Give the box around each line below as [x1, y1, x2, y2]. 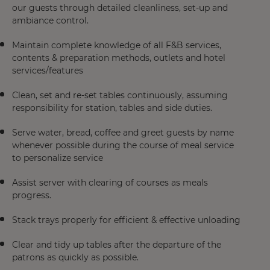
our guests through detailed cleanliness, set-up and [12, 2, 228, 13]
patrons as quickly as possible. [12, 252, 139, 263]
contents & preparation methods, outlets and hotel [12, 52, 225, 63]
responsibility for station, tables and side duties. [12, 102, 212, 113]
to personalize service [12, 152, 103, 163]
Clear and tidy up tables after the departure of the [12, 239, 221, 250]
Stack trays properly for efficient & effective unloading [12, 215, 240, 225]
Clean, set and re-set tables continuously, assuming [12, 90, 228, 101]
